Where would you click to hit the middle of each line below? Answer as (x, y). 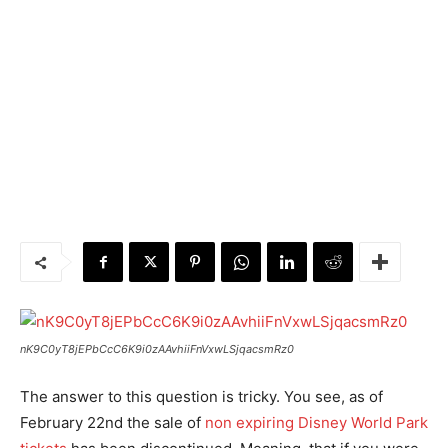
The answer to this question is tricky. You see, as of (201, 396)
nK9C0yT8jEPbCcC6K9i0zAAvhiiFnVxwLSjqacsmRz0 (157, 349)
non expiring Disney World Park (316, 422)
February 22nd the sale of (112, 422)
